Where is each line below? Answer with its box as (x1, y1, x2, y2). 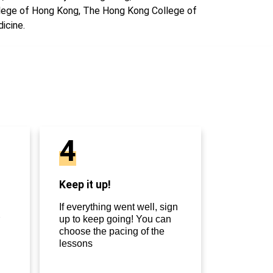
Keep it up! (59, 179, 111, 191)
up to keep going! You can (59, 214, 171, 225)
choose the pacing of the (59, 226, 165, 237)
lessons (59, 238, 93, 249)
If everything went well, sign (59, 202, 178, 213)
